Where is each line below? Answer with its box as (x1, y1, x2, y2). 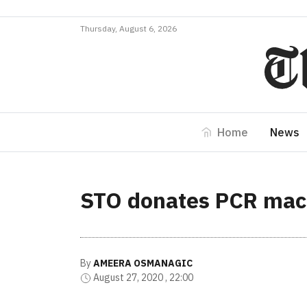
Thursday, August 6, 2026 (80, 23, 177, 34)
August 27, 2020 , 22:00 (93, 271, 193, 284)
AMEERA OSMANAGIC (93, 257, 193, 269)
